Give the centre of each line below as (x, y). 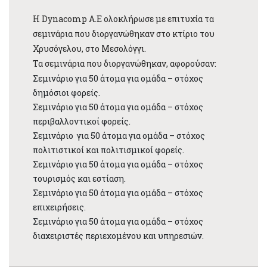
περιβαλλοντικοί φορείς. (83, 122)
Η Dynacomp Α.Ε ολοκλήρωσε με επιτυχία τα (123, 19)
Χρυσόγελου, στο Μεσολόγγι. (89, 49)
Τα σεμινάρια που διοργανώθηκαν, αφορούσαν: (125, 64)
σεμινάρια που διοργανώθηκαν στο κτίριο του (124, 34)
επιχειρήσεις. (59, 207)
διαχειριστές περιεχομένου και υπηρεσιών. (118, 236)
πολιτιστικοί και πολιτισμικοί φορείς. (108, 150)
